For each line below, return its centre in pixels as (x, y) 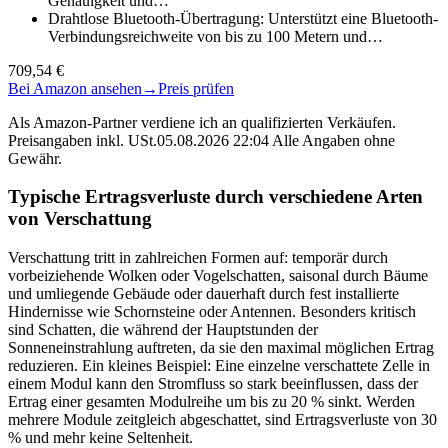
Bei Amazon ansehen (75, 88)
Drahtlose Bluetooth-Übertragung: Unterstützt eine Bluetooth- (243, 18)
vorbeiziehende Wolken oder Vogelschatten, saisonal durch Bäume (218, 276)
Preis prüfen (196, 88)
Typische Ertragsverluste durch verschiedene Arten (215, 197)
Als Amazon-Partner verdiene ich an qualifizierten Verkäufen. (202, 122)
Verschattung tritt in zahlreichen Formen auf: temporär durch (198, 258)
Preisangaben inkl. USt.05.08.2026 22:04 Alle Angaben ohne (201, 140)
